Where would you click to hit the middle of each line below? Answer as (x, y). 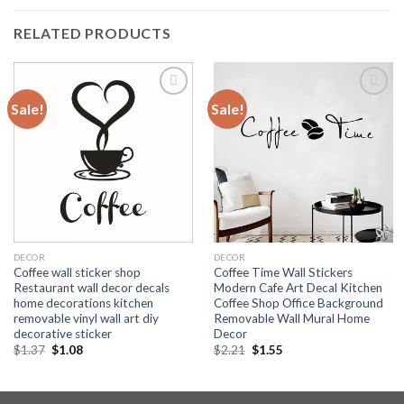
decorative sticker (62, 333)
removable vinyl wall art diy (86, 318)
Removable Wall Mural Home (291, 318)
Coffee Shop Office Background (298, 303)
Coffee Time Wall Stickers (283, 272)
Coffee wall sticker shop (77, 272)
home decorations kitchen (83, 303)
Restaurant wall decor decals (91, 287)
